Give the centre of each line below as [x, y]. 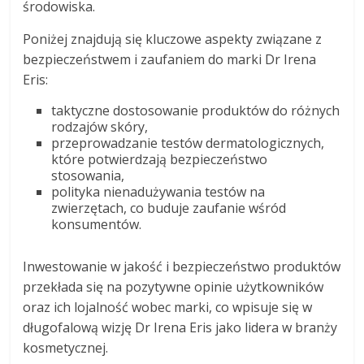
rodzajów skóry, [100, 127]
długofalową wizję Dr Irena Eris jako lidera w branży [180, 328]
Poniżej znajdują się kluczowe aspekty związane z [173, 39]
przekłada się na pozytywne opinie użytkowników [173, 287]
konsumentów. [97, 225]
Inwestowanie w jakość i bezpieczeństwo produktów [182, 267]
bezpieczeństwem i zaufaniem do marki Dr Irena [170, 60]
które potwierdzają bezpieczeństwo [160, 160]
